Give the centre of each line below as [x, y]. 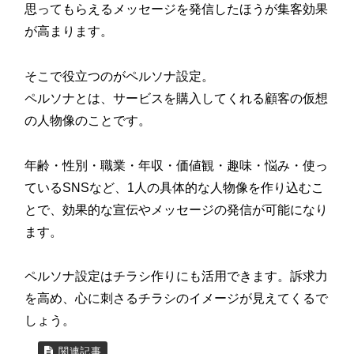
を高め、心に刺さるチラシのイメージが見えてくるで [177, 299]
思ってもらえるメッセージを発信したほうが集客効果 [177, 9]
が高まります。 [69, 31]
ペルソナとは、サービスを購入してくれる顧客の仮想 [177, 98]
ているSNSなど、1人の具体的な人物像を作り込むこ [175, 187]
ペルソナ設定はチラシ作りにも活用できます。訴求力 [177, 277]
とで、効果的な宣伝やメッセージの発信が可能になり [177, 209]
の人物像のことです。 [88, 120]
